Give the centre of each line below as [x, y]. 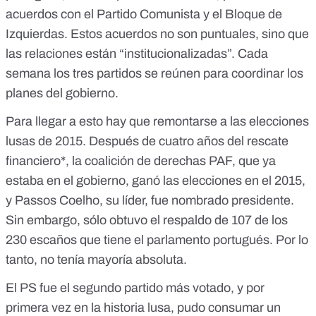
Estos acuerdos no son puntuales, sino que [190, 34]
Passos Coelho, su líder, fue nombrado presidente [153, 200]
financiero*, [39, 160]
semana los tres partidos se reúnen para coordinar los [154, 73]
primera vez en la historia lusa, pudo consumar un [143, 307]
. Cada [250, 53]
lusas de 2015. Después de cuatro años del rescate [147, 141]
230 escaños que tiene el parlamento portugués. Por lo [157, 239]
